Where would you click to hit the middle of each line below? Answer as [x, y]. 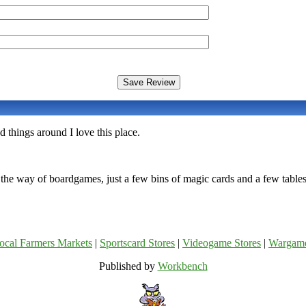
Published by [128, 266]
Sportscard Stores [137, 243]
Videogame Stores [222, 243]
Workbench [182, 266]
